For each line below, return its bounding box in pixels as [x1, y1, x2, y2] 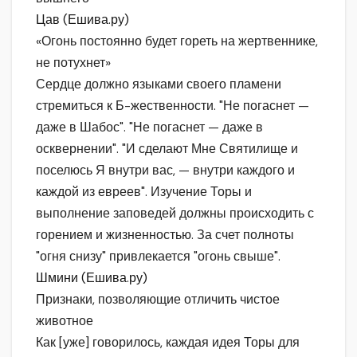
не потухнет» [36, 54, 111, 72]
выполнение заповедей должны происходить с [36, 205, 314, 222]
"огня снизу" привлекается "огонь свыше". [36, 248, 280, 265]
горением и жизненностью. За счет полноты [36, 226, 294, 244]
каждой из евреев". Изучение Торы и [36, 183, 252, 201]
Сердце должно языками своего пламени [36, 76, 281, 93]
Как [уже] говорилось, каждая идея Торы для [36, 334, 300, 351]
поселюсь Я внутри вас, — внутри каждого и [36, 162, 295, 179]
